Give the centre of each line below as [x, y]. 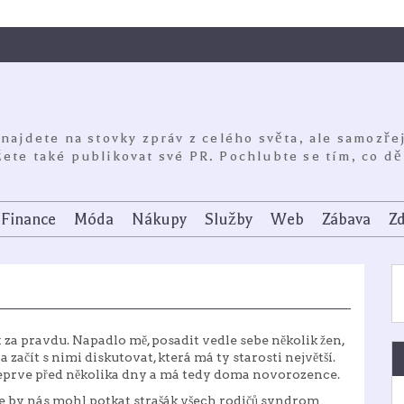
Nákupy [159, 219]
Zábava [346, 219]
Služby [229, 219]
